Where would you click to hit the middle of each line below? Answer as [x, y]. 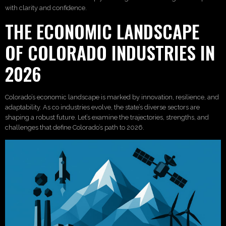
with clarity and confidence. [46, 8]
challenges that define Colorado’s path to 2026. [75, 127]
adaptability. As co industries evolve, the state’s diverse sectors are [102, 107]
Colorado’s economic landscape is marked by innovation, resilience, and [112, 97]
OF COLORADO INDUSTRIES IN [110, 52]
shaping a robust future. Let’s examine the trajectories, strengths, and [107, 117]
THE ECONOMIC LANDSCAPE [102, 31]
